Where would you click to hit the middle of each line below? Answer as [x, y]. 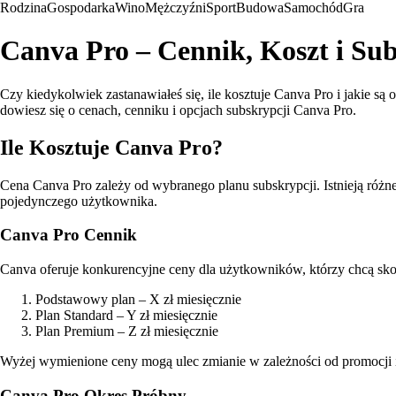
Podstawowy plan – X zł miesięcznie [138, 300]
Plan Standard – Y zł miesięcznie [126, 316]
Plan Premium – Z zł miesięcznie [127, 331]
